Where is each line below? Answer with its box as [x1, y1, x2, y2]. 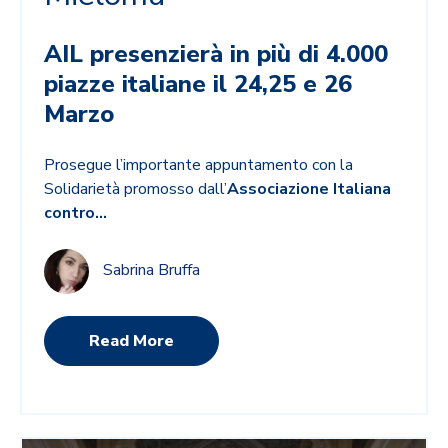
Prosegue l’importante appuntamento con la [44, 153, 354, 176]
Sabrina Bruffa [103, 259, 201, 282]
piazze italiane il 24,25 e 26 [44, 67, 353, 100]
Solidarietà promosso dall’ [44, 177, 228, 200]
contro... [44, 201, 108, 224]
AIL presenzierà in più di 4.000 [44, 37, 389, 70]
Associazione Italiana [227, 177, 392, 200]
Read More [89, 330, 175, 353]
